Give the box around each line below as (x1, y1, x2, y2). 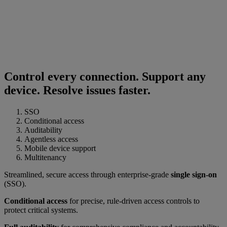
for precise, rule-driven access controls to (67, 197, 200, 206)
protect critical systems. (4, 206, 78, 215)
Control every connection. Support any (4, 70, 206, 84)
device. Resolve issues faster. (4, 84, 150, 97)
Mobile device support (24, 144, 96, 153)
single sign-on (171, 170, 217, 179)
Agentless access (24, 135, 78, 144)
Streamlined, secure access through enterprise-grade (4, 170, 171, 179)
